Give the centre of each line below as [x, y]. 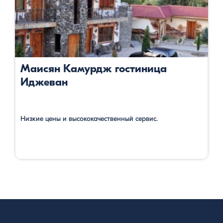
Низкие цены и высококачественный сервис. [90, 119]
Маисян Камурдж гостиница [94, 69]
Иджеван [44, 82]
